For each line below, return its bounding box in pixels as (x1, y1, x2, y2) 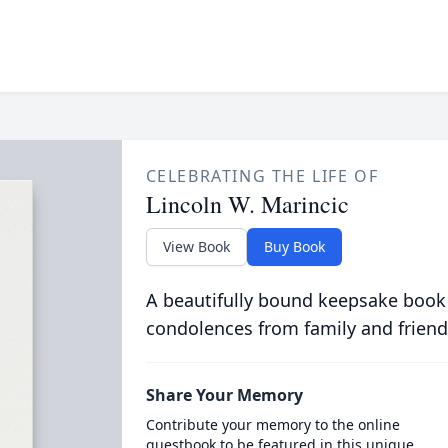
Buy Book (263, 237, 325, 256)
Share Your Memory (145, 384, 303, 406)
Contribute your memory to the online (145, 415, 400, 434)
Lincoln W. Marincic (145, 188, 349, 220)
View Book (162, 237, 230, 256)
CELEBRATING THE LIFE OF (145, 165, 379, 187)
